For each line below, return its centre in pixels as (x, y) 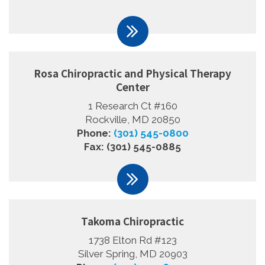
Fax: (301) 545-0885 (132, 146)
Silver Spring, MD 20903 (132, 253)
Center (132, 86)
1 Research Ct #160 (132, 106)
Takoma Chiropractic (132, 221)
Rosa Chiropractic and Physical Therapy (132, 73)
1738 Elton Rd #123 (132, 240)
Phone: (95, 133)
